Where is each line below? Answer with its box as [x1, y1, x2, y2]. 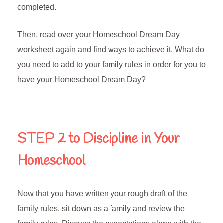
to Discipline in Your [68, 130, 180, 149]
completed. [17, 3, 56, 12]
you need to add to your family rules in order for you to [17, 60, 206, 69]
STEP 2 [17, 130, 68, 149]
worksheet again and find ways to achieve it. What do [17, 45, 204, 54]
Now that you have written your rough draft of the [17, 189, 187, 198]
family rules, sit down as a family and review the [17, 204, 185, 213]
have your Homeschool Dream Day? [17, 75, 146, 84]
